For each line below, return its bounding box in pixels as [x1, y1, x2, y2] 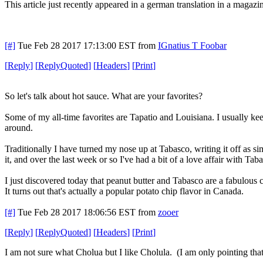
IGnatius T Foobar [158, 40, 227, 50]
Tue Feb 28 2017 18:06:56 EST [18, 207, 136, 217]
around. [5, 122, 33, 133]
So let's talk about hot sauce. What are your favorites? [5, 90, 203, 101]
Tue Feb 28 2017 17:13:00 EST [18, 40, 136, 50]
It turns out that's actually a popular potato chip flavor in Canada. [5, 186, 244, 196]
